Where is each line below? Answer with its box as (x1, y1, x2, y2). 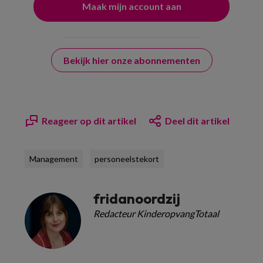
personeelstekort (95, 154, 159, 164)
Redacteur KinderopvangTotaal (93, 208, 219, 219)
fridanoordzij (93, 190, 180, 207)
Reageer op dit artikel (42, 115, 136, 126)
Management (29, 154, 78, 164)
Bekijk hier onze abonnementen (63, 55, 200, 66)
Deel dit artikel (165, 115, 230, 126)
